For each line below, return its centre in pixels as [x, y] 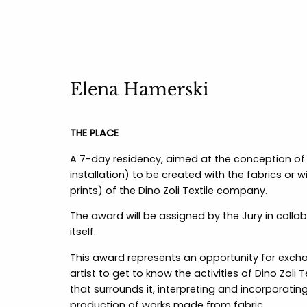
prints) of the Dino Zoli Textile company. [169, 190]
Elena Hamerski [139, 90]
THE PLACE [94, 133]
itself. [83, 232]
